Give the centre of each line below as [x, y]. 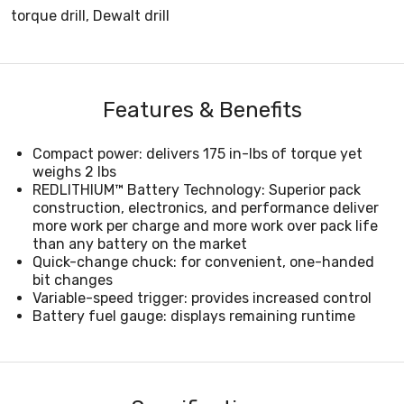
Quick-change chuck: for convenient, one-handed [203, 262]
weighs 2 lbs [74, 171]
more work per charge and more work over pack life [205, 225]
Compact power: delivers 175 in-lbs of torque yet [197, 153]
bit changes [73, 280]
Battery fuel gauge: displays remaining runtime [194, 316]
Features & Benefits [202, 110]
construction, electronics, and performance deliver [206, 207]
